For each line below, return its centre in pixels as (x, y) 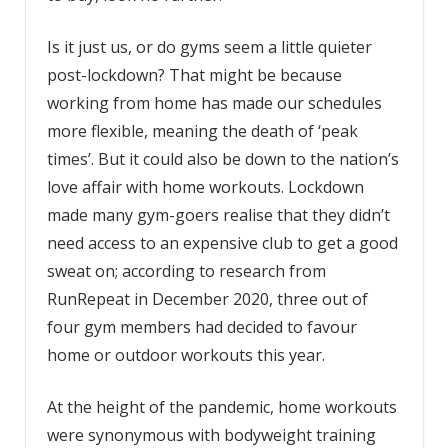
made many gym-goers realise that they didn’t (218, 214)
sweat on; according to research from (186, 270)
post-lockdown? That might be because (194, 74)
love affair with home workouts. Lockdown (205, 186)
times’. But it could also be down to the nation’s (222, 158)
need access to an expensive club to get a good (222, 242)
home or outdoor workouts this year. (187, 354)
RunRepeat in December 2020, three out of (207, 298)
